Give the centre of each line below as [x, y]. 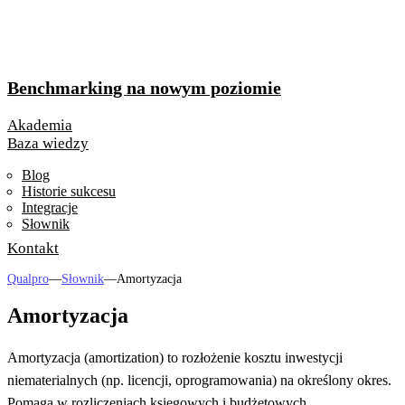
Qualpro [28, 278]
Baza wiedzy [48, 143]
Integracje [50, 207]
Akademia [40, 125]
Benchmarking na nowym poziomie [144, 87]
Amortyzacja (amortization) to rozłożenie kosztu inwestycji [175, 358]
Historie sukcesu [69, 191]
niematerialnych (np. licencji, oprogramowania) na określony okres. [199, 381]
